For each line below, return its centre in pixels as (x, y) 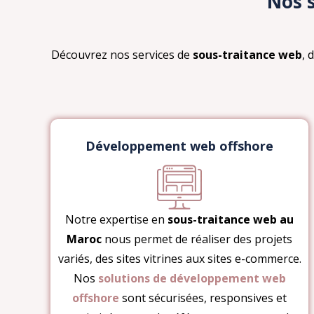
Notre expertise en (116, 219)
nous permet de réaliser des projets (197, 239)
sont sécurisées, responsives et (203, 298)
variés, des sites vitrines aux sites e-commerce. (179, 258)
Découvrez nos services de (122, 54)
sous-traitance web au (231, 219)
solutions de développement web (192, 278)
